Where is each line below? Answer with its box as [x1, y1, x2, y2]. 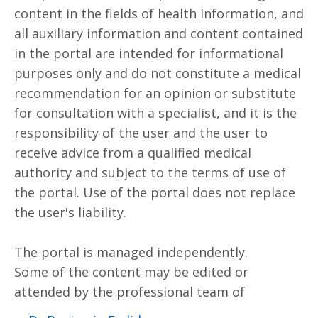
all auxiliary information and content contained [14, 24, 303, 42]
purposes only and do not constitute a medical [14, 64, 301, 82]
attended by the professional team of [14, 283, 245, 300]
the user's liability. [14, 203, 126, 221]
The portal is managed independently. [14, 243, 248, 261]
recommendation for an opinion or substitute [14, 84, 296, 102]
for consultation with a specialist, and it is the [14, 104, 297, 121]
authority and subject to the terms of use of [14, 163, 286, 181]
